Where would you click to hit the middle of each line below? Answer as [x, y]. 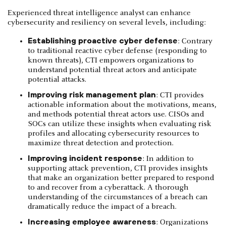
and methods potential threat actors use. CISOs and [116, 114]
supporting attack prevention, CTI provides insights [118, 168]
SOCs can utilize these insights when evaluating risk [120, 124]
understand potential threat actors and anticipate [112, 70]
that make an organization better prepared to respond [121, 178]
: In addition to [168, 159]
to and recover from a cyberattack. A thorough [108, 187]
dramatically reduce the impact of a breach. [102, 207]
